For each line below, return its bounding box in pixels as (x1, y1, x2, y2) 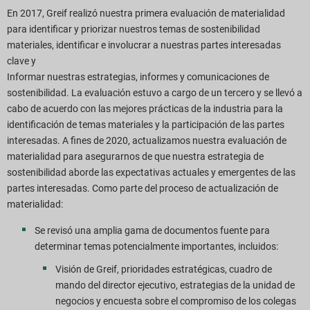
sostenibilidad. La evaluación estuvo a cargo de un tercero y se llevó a (7, 87, 302, 99)
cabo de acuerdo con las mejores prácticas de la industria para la (7, 103, 283, 115)
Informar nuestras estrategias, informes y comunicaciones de (7, 71, 269, 83)
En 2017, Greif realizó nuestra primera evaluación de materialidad (7, 8, 285, 19)
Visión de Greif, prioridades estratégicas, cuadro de (55, 263, 272, 275)
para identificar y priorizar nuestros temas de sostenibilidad (7, 24, 260, 35)
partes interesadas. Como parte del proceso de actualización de (7, 183, 278, 194)
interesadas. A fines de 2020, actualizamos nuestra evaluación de (7, 135, 286, 147)
